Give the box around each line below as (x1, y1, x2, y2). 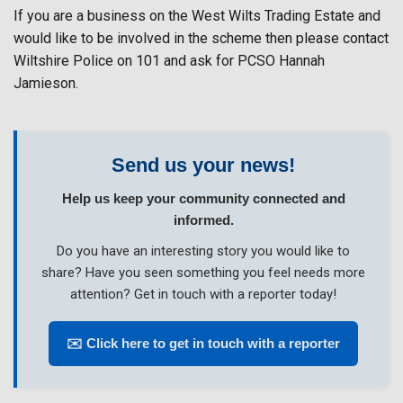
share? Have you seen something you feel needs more (41, 264, 365, 281)
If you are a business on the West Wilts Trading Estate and (13, 7, 381, 24)
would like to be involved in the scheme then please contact (13, 30, 389, 47)
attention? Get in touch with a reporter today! (70, 286, 336, 302)
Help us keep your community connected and (61, 191, 345, 206)
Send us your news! (112, 154, 295, 176)
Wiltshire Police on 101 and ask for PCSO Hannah (13, 52, 325, 69)
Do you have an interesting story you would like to (57, 243, 350, 259)
